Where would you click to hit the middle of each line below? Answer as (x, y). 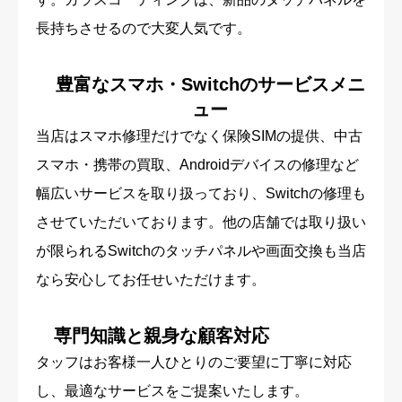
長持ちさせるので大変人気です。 (144, 28)
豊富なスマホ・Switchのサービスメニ (210, 84)
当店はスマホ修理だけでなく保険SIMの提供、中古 (199, 135)
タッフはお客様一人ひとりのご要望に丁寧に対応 (194, 362)
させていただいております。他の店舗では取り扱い (201, 222)
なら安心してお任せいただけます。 (151, 279)
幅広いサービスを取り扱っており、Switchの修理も (201, 193)
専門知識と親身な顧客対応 (162, 335)
